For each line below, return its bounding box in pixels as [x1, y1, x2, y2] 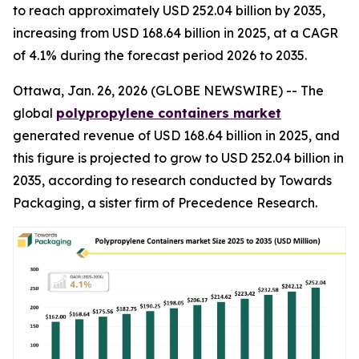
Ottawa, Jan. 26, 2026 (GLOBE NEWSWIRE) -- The [13, 83, 324, 99]
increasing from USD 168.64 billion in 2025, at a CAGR [13, 25, 338, 41]
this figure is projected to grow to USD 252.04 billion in [13, 150, 344, 166]
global [13, 105, 56, 121]
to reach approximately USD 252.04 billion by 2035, [13, 2, 325, 18]
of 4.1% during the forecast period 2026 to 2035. [13, 47, 307, 63]
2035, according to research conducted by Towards [13, 172, 332, 188]
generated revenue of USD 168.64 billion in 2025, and [13, 127, 340, 143]
